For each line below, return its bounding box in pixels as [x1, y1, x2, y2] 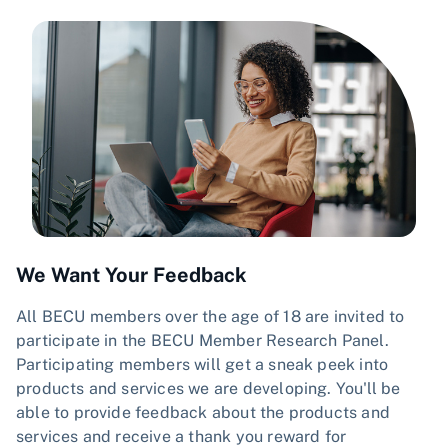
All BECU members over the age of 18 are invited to [16, 306, 405, 326]
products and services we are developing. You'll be [16, 378, 401, 398]
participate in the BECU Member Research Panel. [16, 330, 389, 350]
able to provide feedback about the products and [16, 402, 391, 422]
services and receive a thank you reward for [16, 426, 347, 446]
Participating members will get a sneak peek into [16, 354, 389, 374]
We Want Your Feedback [16, 262, 247, 287]
